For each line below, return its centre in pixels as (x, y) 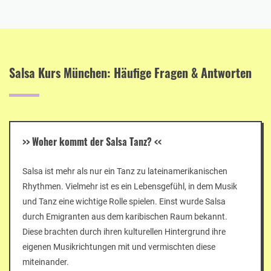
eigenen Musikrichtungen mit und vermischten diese (119, 247)
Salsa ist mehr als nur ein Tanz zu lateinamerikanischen (125, 171)
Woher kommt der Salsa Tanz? (92, 141)
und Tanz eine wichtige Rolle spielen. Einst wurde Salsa (124, 201)
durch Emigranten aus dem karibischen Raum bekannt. (125, 216)
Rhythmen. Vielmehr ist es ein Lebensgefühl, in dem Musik (130, 186)
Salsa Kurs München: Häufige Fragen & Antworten (130, 72)
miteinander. (46, 262)
